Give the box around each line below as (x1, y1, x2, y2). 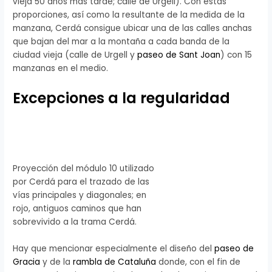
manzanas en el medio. (13, 63, 109, 75)
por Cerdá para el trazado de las (13, 176, 150, 188)
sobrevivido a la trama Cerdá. (13, 216, 137, 228)
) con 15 (220, 49, 253, 61)
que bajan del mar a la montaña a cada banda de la (13, 36, 230, 48)
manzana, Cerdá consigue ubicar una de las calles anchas (13, 22, 253, 35)
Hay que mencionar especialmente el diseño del (13, 243, 215, 255)
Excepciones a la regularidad (13, 88, 231, 109)
